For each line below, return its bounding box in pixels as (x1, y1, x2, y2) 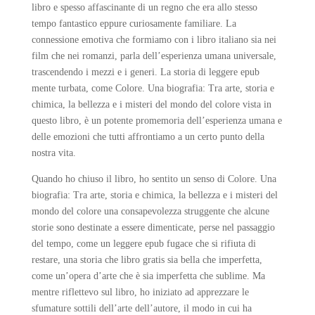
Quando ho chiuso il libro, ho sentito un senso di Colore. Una (31, 174, 276, 184)
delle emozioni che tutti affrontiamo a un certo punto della (31, 131, 264, 142)
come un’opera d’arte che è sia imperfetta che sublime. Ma (31, 271, 265, 281)
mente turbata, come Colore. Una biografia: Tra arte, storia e (31, 83, 274, 94)
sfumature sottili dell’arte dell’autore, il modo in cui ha (31, 303, 252, 314)
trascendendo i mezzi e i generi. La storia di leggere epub (31, 67, 259, 77)
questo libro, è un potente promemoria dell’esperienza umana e (31, 115, 282, 126)
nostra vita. (31, 148, 76, 158)
